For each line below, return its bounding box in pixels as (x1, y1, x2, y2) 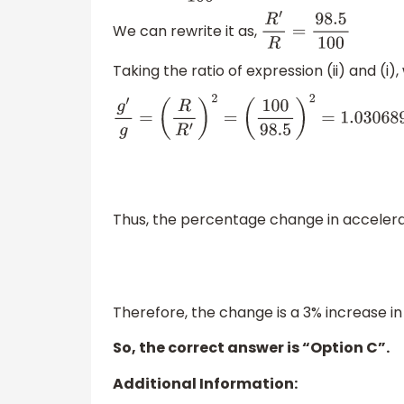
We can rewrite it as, (113, 21, 261, 42)
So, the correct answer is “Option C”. (113, 337, 390, 359)
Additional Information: (113, 372, 298, 394)
